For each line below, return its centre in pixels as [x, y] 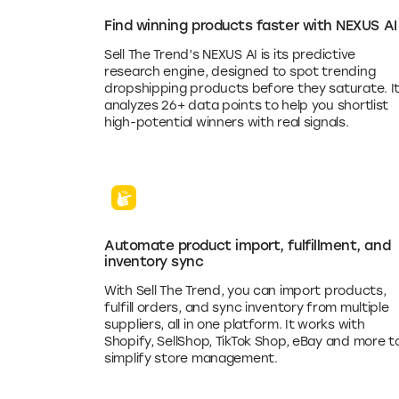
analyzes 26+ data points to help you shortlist [247, 105]
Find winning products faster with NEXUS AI [251, 25]
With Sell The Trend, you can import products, [245, 290]
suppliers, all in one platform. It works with [235, 324]
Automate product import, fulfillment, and [248, 245]
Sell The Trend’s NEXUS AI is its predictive [230, 54]
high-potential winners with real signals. [227, 122]
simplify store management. [191, 358]
